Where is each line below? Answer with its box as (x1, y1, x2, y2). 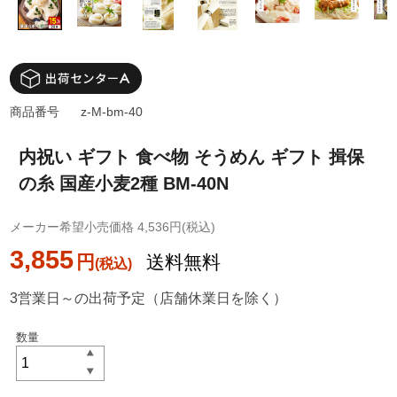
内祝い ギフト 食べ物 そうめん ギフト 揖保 (19, 147, 365, 167)
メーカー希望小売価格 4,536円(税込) (10, 220, 216, 235)
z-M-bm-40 (81, 105, 144, 120)
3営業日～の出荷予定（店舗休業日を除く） (10, 291, 288, 307)
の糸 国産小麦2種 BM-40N (19, 174, 230, 194)
